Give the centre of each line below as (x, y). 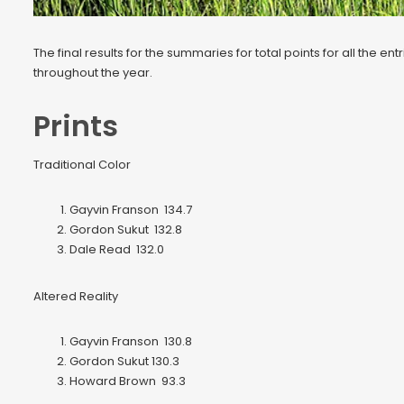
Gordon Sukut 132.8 (126, 230)
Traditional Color (82, 165)
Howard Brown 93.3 (128, 381)
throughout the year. (93, 73)
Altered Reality (76, 297)
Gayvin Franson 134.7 (131, 210)
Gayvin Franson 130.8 (131, 342)
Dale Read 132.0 (117, 250)
